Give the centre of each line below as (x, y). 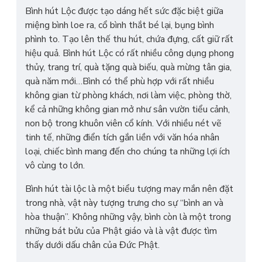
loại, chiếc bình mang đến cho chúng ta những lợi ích (127, 151)
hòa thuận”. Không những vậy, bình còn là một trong (128, 217)
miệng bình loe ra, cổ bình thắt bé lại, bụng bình (120, 25)
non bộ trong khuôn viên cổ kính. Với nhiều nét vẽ (123, 123)
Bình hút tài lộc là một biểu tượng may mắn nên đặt (129, 189)
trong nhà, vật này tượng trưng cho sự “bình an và (124, 203)
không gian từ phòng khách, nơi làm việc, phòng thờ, (128, 95)
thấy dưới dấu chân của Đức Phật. (92, 245)
